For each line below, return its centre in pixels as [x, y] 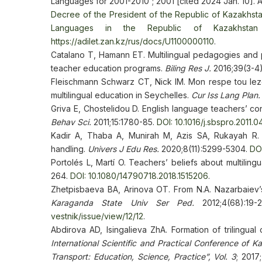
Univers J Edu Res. [123, 149]
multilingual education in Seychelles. [121, 95]
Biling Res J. [188, 68]
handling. [69, 149]
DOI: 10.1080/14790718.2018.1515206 [139, 176]
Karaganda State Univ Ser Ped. [127, 203]
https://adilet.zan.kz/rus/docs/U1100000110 [132, 41]
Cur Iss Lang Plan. [226, 95]
